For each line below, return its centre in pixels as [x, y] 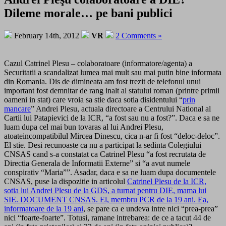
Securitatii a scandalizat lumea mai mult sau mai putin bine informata [113, 72]
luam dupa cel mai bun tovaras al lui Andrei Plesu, [84, 127]
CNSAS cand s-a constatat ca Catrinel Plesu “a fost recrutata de [105, 154]
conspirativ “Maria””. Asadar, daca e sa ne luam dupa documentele [110, 172]
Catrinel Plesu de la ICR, [167, 181]
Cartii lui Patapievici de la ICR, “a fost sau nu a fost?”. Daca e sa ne [112, 118]
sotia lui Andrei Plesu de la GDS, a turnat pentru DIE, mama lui [105, 190]
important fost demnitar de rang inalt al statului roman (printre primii [112, 90]
